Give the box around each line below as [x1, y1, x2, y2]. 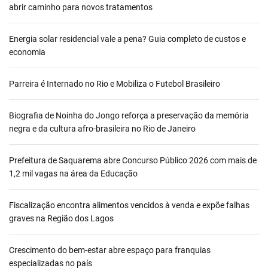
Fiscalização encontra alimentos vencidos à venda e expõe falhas [9, 200, 249, 211]
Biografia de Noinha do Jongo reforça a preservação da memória [9, 111, 249, 121]
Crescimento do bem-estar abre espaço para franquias [9, 245, 211, 255]
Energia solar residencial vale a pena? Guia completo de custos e [9, 34, 246, 44]
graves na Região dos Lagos [9, 214, 114, 224]
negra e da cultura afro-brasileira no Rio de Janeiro [9, 124, 196, 134]
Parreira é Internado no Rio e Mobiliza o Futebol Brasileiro [9, 79, 220, 89]
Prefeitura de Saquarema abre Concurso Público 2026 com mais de [9, 156, 257, 166]
